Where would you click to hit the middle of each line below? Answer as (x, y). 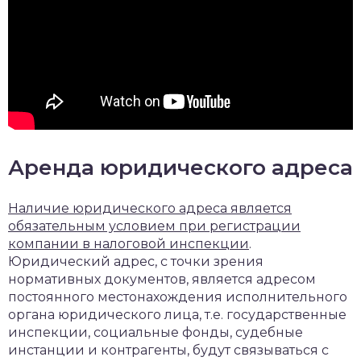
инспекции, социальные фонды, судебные (156, 333)
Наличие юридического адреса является (150, 209)
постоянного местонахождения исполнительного (178, 297)
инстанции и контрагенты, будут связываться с (168, 351)
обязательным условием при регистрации (154, 226)
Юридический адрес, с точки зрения (136, 262)
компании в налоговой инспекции (129, 244)
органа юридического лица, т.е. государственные (177, 315)
